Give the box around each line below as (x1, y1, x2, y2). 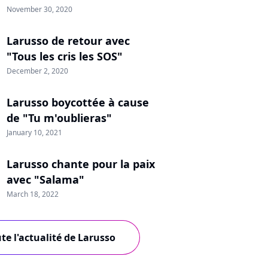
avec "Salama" (7, 172, 84, 187)
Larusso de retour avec (7, 33, 130, 48)
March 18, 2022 (7, 189, 59, 199)
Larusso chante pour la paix (7, 157, 155, 171)
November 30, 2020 (7, 4, 72, 14)
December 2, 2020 (7, 66, 68, 76)
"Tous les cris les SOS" (7, 49, 123, 63)
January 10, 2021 (7, 127, 62, 138)
